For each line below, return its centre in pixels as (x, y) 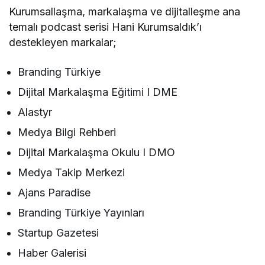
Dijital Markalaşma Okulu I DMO (97, 153)
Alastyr (35, 112)
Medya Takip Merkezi (72, 173)
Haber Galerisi (52, 253)
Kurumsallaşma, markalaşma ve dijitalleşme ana (125, 12)
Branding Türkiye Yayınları (81, 213)
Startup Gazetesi (59, 233)
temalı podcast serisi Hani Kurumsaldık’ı (106, 27)
